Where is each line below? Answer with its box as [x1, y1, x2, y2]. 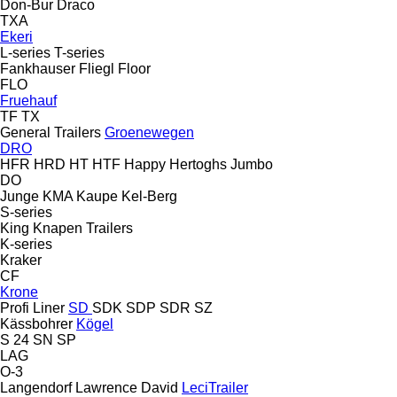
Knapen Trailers [33, 220, 133, 236]
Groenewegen [105, 124, 194, 140]
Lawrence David [75, 379, 178, 395]
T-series [54, 44, 105, 60]
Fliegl [79, 60, 114, 76]
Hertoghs [169, 156, 227, 172]
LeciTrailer [182, 379, 248, 395]
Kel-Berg [121, 188, 177, 204]
